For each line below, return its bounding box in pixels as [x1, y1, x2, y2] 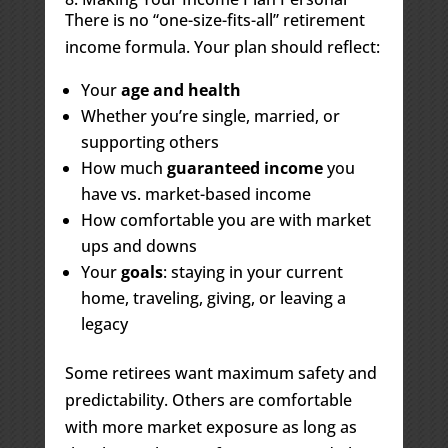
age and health [120, 78, 241, 101]
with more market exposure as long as [64, 415, 357, 438]
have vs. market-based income [80, 182, 311, 205]
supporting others [80, 130, 219, 153]
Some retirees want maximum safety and [64, 361, 377, 384]
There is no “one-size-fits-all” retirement [64, 8, 365, 31]
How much [80, 156, 167, 179]
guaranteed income [166, 156, 323, 179]
